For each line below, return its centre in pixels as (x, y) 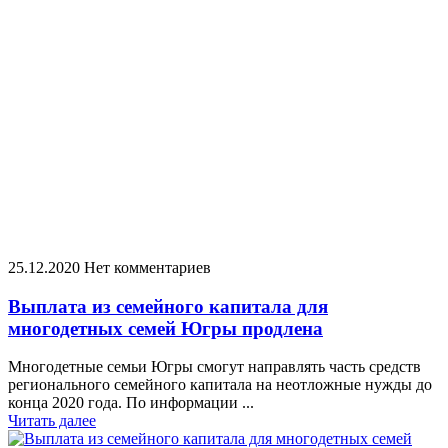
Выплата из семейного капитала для (168, 306)
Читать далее (52, 421)
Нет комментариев (147, 267)
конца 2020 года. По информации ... (131, 403)
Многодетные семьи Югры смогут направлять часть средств (214, 367)
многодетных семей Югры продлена (165, 328)
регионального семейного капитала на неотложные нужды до (220, 385)
